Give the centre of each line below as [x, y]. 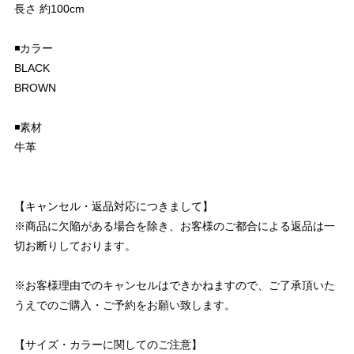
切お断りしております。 [75, 246]
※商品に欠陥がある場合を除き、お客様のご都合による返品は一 [175, 226]
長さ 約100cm [49, 9]
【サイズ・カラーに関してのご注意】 [108, 345]
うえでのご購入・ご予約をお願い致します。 [125, 305]
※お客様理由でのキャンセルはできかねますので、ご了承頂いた [175, 286]
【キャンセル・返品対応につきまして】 [114, 207]
